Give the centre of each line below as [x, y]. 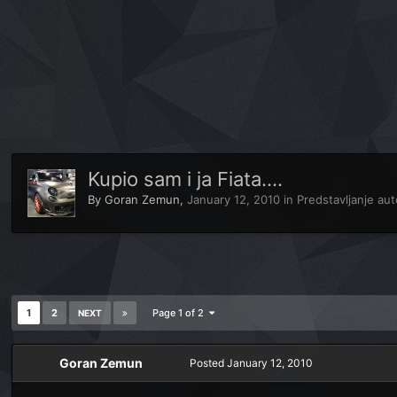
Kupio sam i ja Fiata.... [186, 179]
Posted [209, 363]
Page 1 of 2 [181, 313]
